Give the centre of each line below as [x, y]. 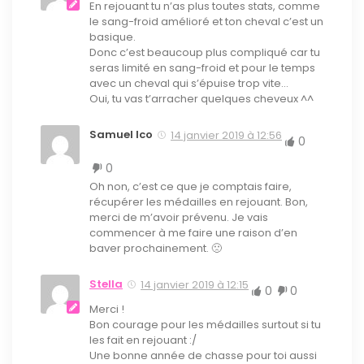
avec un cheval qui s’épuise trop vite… [189, 83]
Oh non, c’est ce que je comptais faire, [191, 186]
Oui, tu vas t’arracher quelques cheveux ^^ [201, 98]
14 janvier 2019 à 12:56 [226, 135]
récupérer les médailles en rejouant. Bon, [199, 201]
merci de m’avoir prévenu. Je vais [179, 217]
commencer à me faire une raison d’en [193, 232]
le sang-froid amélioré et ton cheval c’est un [206, 21]
